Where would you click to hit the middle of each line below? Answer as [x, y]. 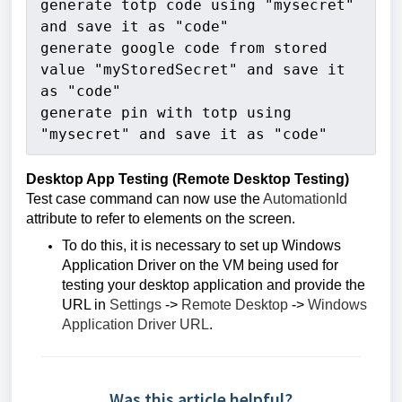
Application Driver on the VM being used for [200, 265]
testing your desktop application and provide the [214, 285]
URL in [86, 305]
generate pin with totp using [166, 113]
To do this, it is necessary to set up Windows [201, 245]
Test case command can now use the [144, 199]
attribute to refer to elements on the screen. [162, 218]
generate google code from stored [184, 48]
